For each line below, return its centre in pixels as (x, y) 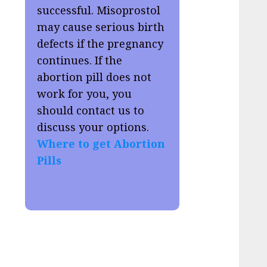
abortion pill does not (94, 77)
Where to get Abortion (101, 144)
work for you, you (85, 94)
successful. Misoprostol (99, 10)
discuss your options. (93, 127)
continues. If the (80, 60)
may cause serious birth (101, 27)
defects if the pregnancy (100, 44)
